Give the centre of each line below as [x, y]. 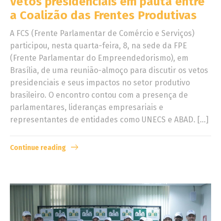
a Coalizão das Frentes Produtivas [103, 15]
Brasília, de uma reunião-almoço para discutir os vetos [109, 70]
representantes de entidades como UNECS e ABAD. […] [109, 120]
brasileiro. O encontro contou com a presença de [99, 95]
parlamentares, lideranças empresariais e [87, 107]
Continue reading [38, 148]
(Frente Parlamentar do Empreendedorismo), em [99, 58]
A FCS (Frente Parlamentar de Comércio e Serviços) [102, 33]
